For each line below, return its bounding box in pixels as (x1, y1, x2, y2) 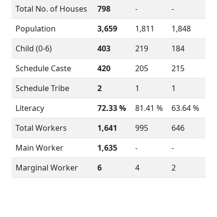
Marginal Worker (15, 162, 78, 173)
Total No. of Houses (15, 3, 87, 14)
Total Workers (15, 123, 67, 133)
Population (15, 23, 56, 34)
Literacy (15, 103, 44, 113)
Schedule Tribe (15, 83, 69, 93)
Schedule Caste (15, 63, 71, 74)
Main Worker (15, 142, 63, 153)
